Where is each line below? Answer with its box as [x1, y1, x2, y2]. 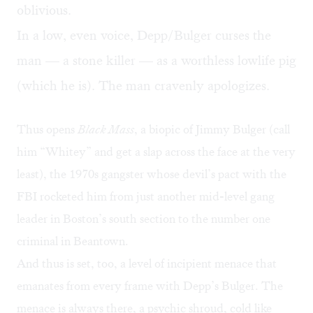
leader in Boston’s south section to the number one [17, 211, 270, 227]
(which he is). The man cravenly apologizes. [17, 77, 270, 95]
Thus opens [17, 122, 78, 138]
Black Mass [78, 122, 134, 138]
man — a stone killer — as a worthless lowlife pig [17, 52, 296, 70]
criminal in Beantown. [17, 233, 129, 249]
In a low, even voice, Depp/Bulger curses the [17, 27, 271, 45]
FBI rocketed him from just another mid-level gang [17, 189, 275, 205]
